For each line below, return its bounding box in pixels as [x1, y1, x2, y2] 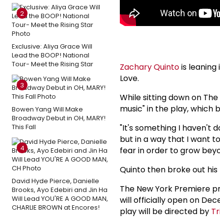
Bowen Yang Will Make [12, 104, 83, 114]
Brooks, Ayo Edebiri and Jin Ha [12, 185, 108, 194]
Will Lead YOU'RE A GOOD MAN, [12, 193, 108, 203]
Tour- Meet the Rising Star [12, 59, 93, 69]
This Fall [12, 122, 36, 132]
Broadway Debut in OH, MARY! [12, 113, 106, 123]
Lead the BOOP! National [12, 50, 89, 60]
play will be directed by [120, 205, 211, 217]
